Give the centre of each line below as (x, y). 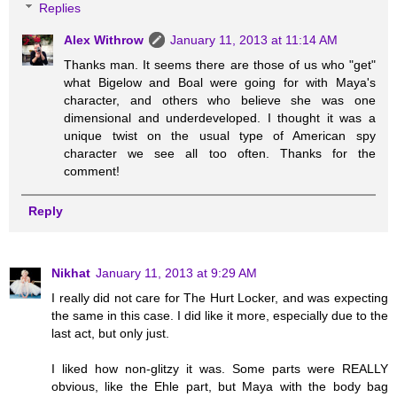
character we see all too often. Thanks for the (220, 153)
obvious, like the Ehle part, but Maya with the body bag (220, 387)
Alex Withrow (104, 39)
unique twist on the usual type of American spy (220, 135)
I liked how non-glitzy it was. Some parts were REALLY (220, 369)
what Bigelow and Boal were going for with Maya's (220, 82)
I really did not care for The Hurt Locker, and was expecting (220, 298)
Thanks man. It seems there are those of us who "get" (220, 64)
